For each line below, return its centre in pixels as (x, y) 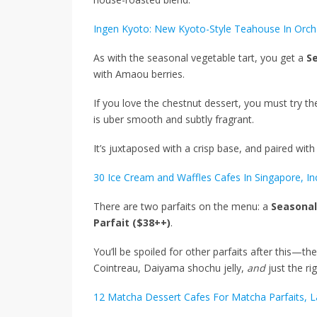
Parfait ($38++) (132, 222)
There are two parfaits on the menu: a (182, 206)
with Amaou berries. (139, 74)
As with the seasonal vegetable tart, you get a (200, 57)
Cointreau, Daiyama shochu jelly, (170, 267)
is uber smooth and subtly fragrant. (174, 119)
